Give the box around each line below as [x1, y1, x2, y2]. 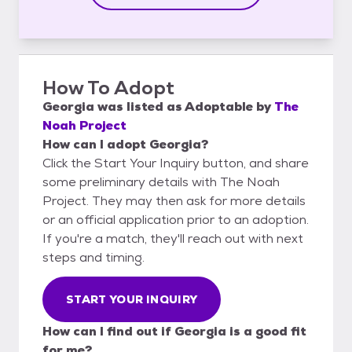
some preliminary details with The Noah [42, 173, 280, 190]
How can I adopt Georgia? [42, 135, 208, 152]
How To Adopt [42, 75, 174, 100]
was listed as [94, 97, 185, 115]
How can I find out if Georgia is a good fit [42, 322, 306, 339]
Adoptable [185, 97, 253, 115]
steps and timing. [42, 248, 145, 266]
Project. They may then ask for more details [42, 192, 306, 209]
